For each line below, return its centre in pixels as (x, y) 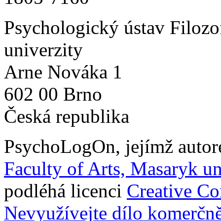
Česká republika (67, 116)
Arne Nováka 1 (63, 72)
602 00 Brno (53, 94)
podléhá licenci (65, 191)
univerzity (43, 50)
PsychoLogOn (60, 146)
